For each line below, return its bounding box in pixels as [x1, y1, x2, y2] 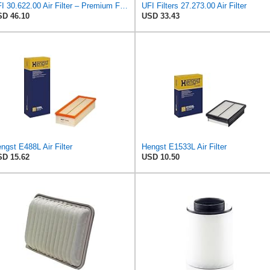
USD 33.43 [142, 11, 180, 20]
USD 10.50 [142, 152, 180, 162]
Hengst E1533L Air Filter [142, 142, 227, 151]
